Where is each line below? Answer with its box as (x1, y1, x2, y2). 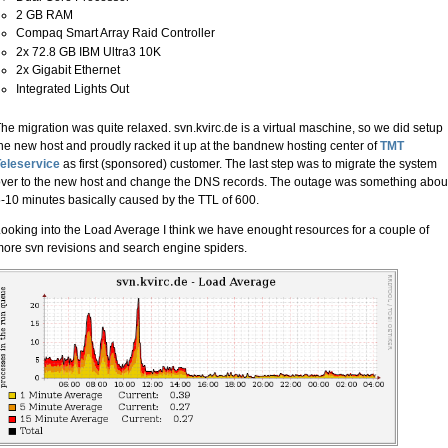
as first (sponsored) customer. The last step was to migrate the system (60, 156, 437, 171)
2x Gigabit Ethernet (16, 63, 120, 78)
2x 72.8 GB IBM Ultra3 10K (16, 44, 161, 59)
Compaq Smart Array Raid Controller (16, 26, 215, 41)
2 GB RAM (16, 8, 73, 23)
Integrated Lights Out (16, 81, 129, 96)
